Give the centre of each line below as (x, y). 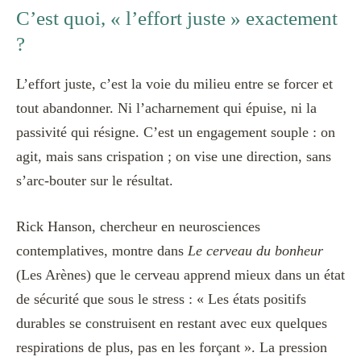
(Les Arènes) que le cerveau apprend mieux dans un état (180, 274)
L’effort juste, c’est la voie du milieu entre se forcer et (174, 83)
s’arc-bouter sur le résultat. (95, 180)
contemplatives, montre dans (102, 250)
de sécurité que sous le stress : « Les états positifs (161, 299)
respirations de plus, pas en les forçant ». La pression (172, 347)
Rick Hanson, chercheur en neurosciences (138, 226)
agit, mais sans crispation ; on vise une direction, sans (174, 156)
